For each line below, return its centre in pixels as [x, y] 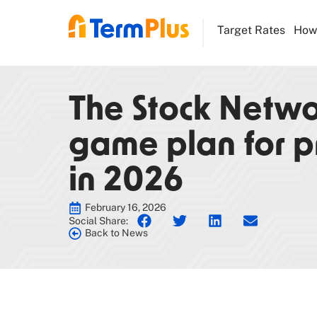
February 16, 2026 [126, 207]
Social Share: [98, 220]
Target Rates [251, 30]
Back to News [116, 233]
